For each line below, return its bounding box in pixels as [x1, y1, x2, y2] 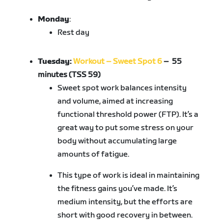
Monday [38, 15, 70, 25]
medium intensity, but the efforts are [57, 197, 193, 207]
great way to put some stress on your [57, 123, 194, 133]
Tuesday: [38, 57, 74, 67]
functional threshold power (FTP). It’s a [57, 110, 199, 120]
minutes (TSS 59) [38, 70, 101, 80]
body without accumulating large [57, 137, 177, 146]
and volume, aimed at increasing [57, 97, 173, 107]
